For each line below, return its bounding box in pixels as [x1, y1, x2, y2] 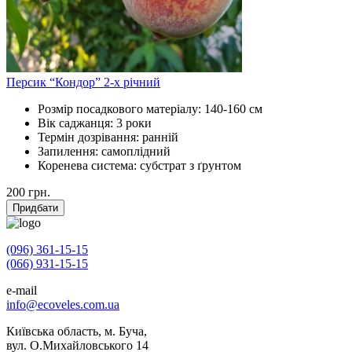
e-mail [6, 284, 37, 298]
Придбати [13, 202, 58, 214]
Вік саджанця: [38, 116, 116, 130]
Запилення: [38, 145, 101, 159]
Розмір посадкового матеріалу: [38, 102, 204, 116]
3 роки [116, 116, 152, 130]
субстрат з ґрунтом [140, 159, 241, 173]
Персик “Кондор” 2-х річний [6, 75, 160, 90]
